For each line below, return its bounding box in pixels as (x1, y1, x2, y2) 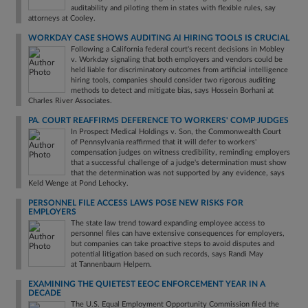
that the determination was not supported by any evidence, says (71, 169, 285, 177)
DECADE (28, 289, 61, 297)
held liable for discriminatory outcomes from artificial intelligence (71, 66, 288, 74)
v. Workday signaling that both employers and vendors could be (71, 56, 283, 63)
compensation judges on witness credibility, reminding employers (71, 148, 290, 156)
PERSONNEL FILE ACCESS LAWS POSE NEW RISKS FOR (28, 199, 243, 207)
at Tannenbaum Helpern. (71, 261, 152, 268)
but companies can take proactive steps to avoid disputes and (71, 240, 274, 247)
